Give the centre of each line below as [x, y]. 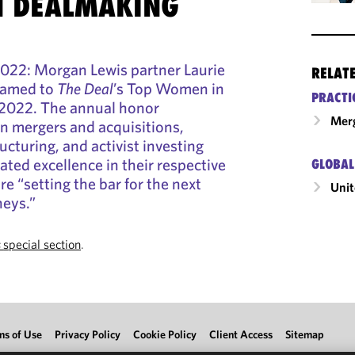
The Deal [86, 88]
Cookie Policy [165, 334]
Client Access [241, 334]
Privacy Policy [88, 334]
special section [42, 244]
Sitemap [305, 334]
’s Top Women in [169, 88]
